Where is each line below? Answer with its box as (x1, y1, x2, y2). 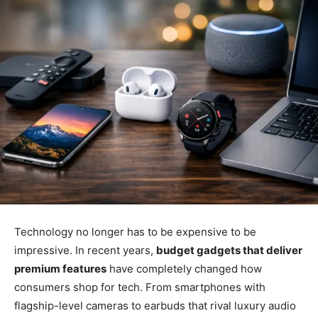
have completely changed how (106, 261, 262, 275)
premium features (14, 261, 106, 275)
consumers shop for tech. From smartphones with (14, 280, 265, 294)
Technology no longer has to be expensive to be (14, 224, 256, 238)
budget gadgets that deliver (156, 243, 302, 257)
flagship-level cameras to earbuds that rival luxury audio (14, 298, 296, 312)
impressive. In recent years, (14, 243, 156, 257)
